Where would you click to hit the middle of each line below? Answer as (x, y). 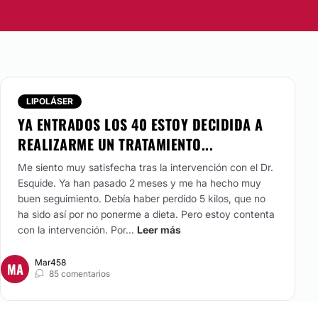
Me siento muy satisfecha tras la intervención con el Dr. (146, 167)
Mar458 (50, 262)
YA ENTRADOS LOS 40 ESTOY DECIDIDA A (141, 124)
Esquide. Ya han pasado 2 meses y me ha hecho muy (139, 183)
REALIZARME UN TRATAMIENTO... (115, 144)
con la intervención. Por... (76, 230)
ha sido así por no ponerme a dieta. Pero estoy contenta (146, 214)
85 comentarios (79, 274)
